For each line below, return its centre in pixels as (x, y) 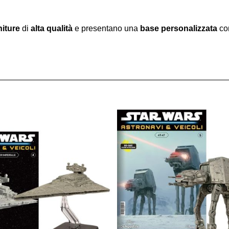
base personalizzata (179, 28)
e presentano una (106, 28)
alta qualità (52, 28)
